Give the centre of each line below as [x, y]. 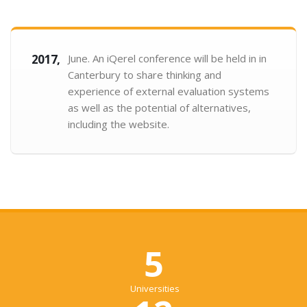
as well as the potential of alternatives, [159, 108]
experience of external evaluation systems [169, 91]
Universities [153, 288]
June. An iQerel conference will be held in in [167, 58]
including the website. [119, 124]
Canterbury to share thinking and [145, 75]
